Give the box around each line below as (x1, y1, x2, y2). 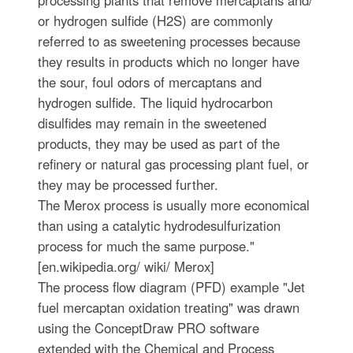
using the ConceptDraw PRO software (37, 318, 259, 337)
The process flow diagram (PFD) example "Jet (37, 277, 305, 296)
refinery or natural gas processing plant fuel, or (37, 154, 309, 173)
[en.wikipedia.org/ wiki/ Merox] (37, 256, 214, 276)
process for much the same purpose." (37, 236, 255, 255)
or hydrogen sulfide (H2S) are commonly (37, 10, 273, 30)
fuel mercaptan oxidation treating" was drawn (37, 297, 299, 317)
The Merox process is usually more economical (37, 195, 310, 214)
